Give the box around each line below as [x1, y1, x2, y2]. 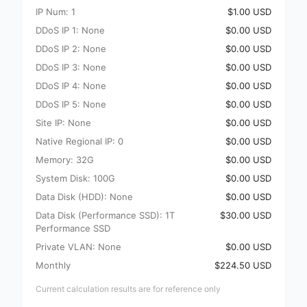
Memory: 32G [36, 154, 94, 165]
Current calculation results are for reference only [36, 284, 221, 294]
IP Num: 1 [36, 6, 75, 17]
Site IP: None [36, 117, 91, 128]
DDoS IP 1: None [36, 25, 105, 36]
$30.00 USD [220, 210, 271, 221]
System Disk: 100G [36, 173, 115, 184]
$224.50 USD [214, 260, 271, 271]
